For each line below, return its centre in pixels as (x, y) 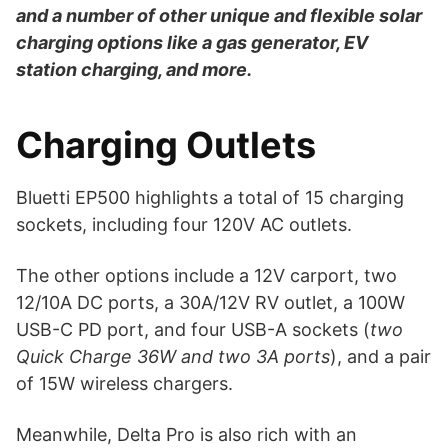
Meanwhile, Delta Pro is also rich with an (186, 434)
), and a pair (380, 356)
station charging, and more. (136, 69)
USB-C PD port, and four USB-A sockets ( (193, 329)
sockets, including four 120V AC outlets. (184, 224)
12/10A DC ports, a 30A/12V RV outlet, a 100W (210, 302)
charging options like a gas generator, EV (192, 42)
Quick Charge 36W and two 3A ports (173, 356)
